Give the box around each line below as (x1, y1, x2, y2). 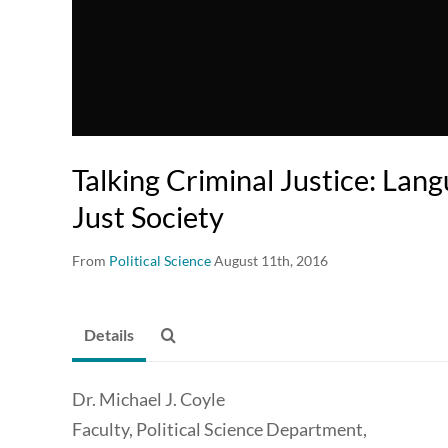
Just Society (72, 199, 224, 235)
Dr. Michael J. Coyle (72, 388, 228, 411)
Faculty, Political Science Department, (72, 418, 370, 441)
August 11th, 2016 (214, 252, 328, 270)
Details (84, 325, 134, 345)
